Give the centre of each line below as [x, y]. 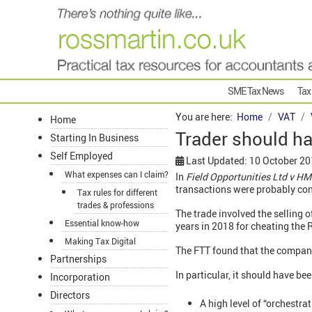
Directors [70, 295]
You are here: [206, 117]
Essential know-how [102, 223]
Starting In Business [94, 138]
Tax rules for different [117, 193]
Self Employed [81, 156]
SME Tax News [256, 91]
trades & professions [116, 205]
